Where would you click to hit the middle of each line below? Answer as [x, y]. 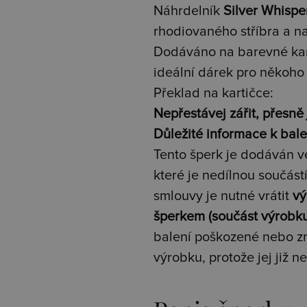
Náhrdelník [188, 11]
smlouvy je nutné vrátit [223, 196]
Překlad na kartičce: [213, 93]
